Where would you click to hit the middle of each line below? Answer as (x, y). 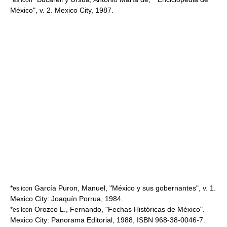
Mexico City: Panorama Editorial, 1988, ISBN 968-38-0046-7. (108, 220)
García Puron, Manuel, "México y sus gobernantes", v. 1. (124, 188)
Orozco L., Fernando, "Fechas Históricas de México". (119, 209)
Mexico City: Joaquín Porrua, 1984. (67, 199)
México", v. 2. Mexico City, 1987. (62, 10)
